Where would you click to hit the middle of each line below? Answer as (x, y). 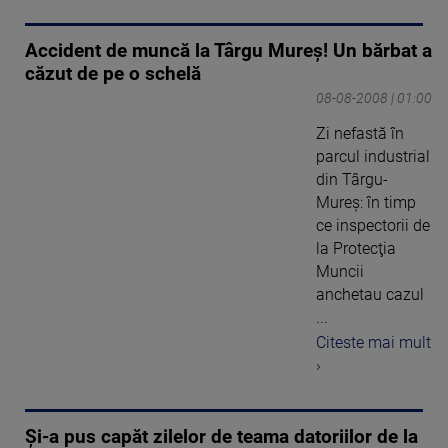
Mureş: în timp (366, 203)
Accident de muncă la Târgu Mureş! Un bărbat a (228, 51)
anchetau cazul (370, 295)
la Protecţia (356, 249)
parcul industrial (373, 157)
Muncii (340, 272)
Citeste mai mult (373, 342)
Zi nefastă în (360, 134)
